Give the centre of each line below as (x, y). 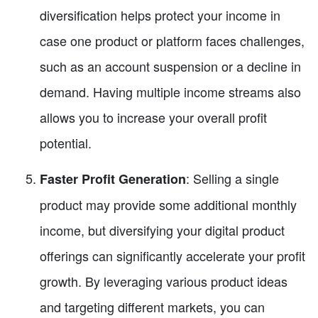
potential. (66, 143)
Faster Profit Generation (113, 179)
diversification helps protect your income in (160, 15)
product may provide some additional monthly (168, 205)
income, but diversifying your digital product (162, 230)
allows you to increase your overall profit (153, 117)
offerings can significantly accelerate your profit (172, 256)
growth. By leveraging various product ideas (164, 281)
